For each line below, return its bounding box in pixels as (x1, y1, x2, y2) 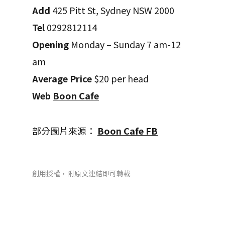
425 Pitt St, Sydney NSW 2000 (50, 3, 174, 17)
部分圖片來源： (32, 124, 97, 137)
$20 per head (92, 71, 149, 85)
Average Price (32, 71, 92, 85)
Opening (32, 37, 69, 51)
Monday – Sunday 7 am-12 (69, 37, 181, 51)
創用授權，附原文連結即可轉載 (32, 168, 131, 178)
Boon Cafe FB (97, 124, 158, 137)
